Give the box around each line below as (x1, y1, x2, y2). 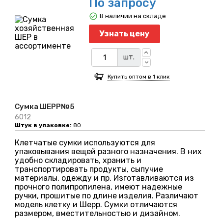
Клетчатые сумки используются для (15, 138, 155, 148)
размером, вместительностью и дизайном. (15, 209, 180, 219)
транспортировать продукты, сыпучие (15, 165, 163, 174)
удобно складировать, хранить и (15, 156, 141, 165)
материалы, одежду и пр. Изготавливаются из (15, 173, 194, 183)
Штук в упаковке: (15, 122, 72, 129)
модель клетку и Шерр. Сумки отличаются (15, 200, 177, 210)
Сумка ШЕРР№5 (15, 102, 75, 111)
